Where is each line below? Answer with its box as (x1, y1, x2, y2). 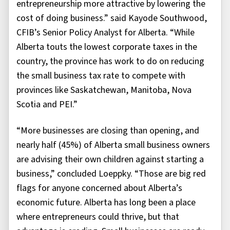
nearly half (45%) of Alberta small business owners (16, 138, 210, 151)
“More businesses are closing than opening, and (16, 124, 199, 137)
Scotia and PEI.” (16, 98, 78, 111)
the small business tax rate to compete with (16, 69, 185, 83)
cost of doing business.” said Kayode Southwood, (16, 12, 207, 25)
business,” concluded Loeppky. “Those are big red (16, 167, 206, 180)
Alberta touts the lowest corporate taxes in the (16, 41, 197, 54)
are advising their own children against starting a (16, 152, 204, 166)
